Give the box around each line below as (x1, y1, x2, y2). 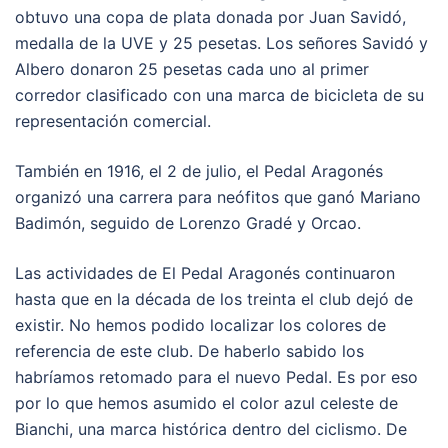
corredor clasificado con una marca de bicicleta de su (15, 84, 424, 105)
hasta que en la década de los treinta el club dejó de (15, 288, 413, 309)
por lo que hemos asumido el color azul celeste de (15, 392, 398, 413)
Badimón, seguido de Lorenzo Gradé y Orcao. (15, 212, 361, 233)
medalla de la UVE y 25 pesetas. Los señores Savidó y (15, 32, 428, 53)
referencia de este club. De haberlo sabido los (15, 340, 364, 361)
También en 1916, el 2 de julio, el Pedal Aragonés (15, 160, 383, 181)
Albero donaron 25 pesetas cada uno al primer (15, 58, 369, 79)
